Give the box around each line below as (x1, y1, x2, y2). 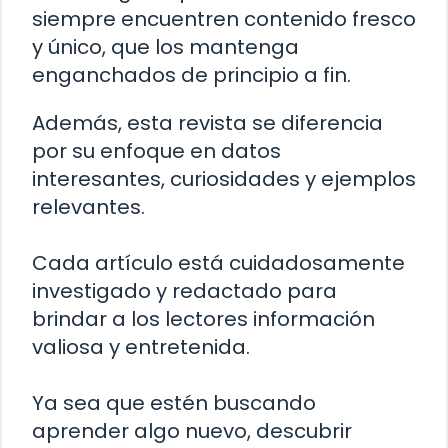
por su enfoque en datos (32, 136, 281, 165)
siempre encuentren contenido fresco (32, 4, 416, 33)
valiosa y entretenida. (32, 332, 250, 361)
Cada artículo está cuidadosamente (32, 248, 405, 277)
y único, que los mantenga (32, 32, 299, 61)
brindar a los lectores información (32, 304, 375, 333)
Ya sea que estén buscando (32, 388, 316, 417)
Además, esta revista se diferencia (32, 108, 383, 137)
